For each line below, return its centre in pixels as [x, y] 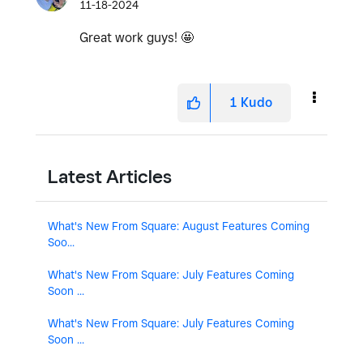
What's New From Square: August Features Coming [179, 226]
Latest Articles [110, 176]
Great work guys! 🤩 [137, 37]
